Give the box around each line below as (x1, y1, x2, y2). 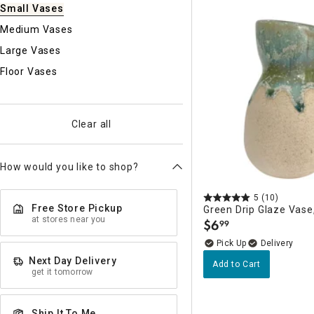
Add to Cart (212, 259, 261, 269)
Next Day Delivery (28, 255, 117, 266)
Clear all (71, 118, 112, 130)
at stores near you (32, 214, 106, 224)
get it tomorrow (32, 267, 93, 277)
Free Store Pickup (31, 203, 123, 214)
